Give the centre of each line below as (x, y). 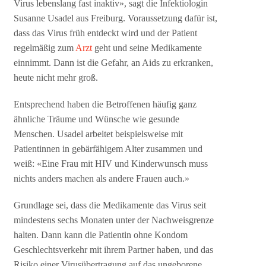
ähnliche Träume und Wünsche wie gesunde (97, 119)
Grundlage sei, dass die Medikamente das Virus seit (110, 205)
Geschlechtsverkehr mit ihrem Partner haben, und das (114, 250)
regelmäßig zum (45, 48)
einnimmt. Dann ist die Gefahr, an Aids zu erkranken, (114, 63)
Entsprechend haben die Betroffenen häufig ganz (105, 104)
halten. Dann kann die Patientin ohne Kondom (101, 235)
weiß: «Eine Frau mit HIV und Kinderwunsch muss (111, 164)
